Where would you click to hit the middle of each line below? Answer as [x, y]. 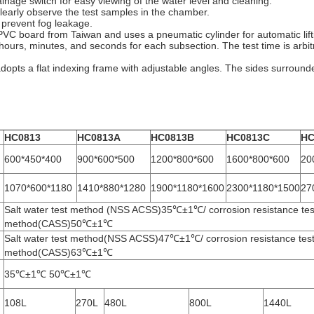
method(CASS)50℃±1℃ [59, 224]
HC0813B [172, 137]
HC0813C [248, 137]
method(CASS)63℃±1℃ [59, 252]
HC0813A [99, 137]
